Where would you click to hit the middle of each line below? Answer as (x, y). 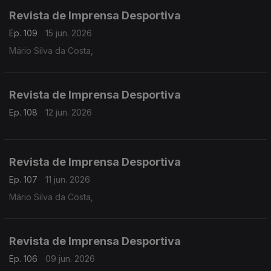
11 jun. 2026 (68, 179)
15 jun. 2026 (69, 33)
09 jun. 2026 (70, 259)
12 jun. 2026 (69, 112)
